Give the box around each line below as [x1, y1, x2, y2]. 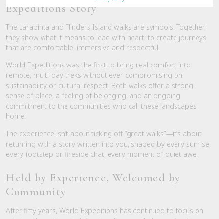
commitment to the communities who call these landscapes [6, 101, 197, 111]
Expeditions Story [6, 1, 97, 15]
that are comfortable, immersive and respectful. [6, 43, 160, 53]
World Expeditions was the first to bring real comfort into [6, 60, 191, 70]
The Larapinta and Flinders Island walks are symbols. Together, [6, 22, 206, 32]
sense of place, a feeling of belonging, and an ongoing [6, 91, 180, 101]
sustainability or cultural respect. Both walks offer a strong [6, 81, 193, 90]
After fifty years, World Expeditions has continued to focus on [6, 206, 203, 216]
